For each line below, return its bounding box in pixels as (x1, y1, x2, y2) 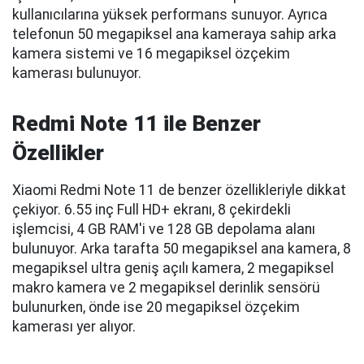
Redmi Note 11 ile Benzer (12, 111, 261, 136)
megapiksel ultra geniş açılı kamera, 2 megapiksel (12, 260, 334, 277)
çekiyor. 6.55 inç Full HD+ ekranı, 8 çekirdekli (12, 201, 291, 219)
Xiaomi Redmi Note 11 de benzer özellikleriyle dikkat (12, 182, 346, 199)
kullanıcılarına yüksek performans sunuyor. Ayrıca (12, 6, 327, 24)
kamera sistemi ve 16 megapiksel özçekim (12, 45, 290, 63)
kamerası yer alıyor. (12, 318, 136, 336)
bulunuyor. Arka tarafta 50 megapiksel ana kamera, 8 (12, 240, 351, 258)
